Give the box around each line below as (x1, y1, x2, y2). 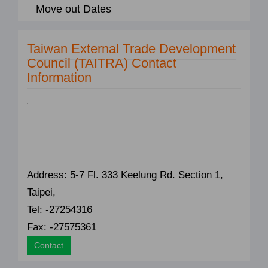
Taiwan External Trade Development (27, 41, 236, 57)
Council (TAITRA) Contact (27, 56, 176, 71)
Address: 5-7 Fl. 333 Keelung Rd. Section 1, (27, 169, 223, 181)
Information (27, 70, 92, 86)
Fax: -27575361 (27, 221, 96, 233)
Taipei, (27, 187, 56, 199)
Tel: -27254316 (27, 204, 92, 216)
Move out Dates (36, 3, 111, 16)
